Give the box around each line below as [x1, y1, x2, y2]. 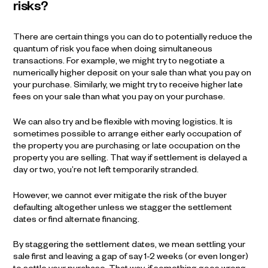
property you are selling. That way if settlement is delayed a [13, 154, 248, 165]
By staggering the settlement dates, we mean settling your [13, 241, 246, 251]
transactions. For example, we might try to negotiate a [13, 57, 225, 68]
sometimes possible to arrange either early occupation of [13, 130, 242, 141]
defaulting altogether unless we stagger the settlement [13, 203, 233, 214]
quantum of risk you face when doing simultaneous [13, 45, 213, 56]
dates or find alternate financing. [13, 215, 140, 226]
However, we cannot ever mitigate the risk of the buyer [13, 191, 227, 202]
